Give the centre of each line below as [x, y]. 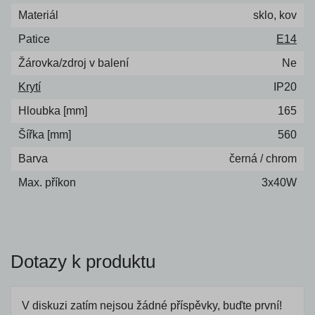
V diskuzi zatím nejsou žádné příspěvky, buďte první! [152, 305]
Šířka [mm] [45, 134]
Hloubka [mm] [53, 110]
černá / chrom [263, 158]
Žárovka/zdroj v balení [73, 63]
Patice [34, 39]
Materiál [38, 15]
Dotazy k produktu [83, 261]
